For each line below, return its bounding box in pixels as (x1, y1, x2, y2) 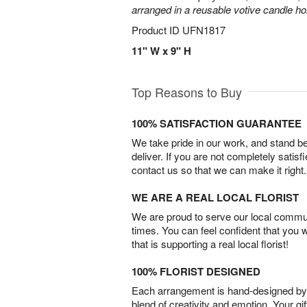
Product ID (132, 23, 182, 37)
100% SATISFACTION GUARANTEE (132, 116, 302, 131)
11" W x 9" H (132, 43, 191, 58)
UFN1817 (182, 23, 225, 37)
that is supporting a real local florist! (132, 236, 288, 251)
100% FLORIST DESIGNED (132, 264, 260, 279)
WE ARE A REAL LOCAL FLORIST (132, 190, 299, 205)
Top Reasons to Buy (132, 83, 242, 101)
